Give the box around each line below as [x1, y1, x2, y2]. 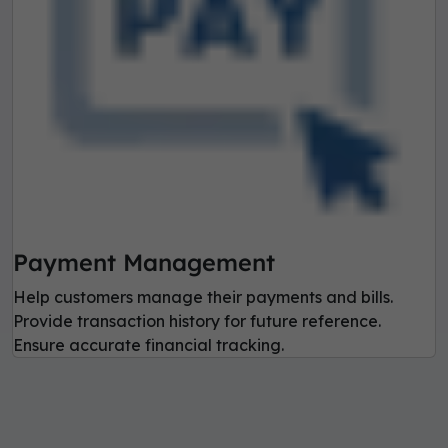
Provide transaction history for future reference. [13, 311, 381, 332]
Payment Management [13, 248, 275, 278]
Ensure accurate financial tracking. [13, 335, 284, 356]
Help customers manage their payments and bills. [13, 287, 393, 308]
